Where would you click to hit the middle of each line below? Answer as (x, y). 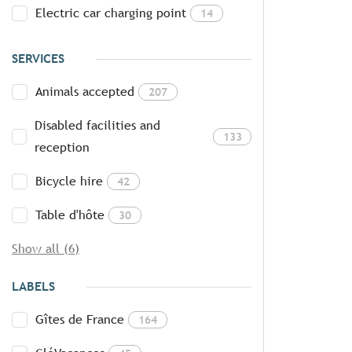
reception (62, 148)
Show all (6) (46, 249)
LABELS (33, 287)
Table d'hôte (70, 215)
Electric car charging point (111, 13)
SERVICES (38, 59)
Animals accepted (85, 92)
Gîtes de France (80, 320)
